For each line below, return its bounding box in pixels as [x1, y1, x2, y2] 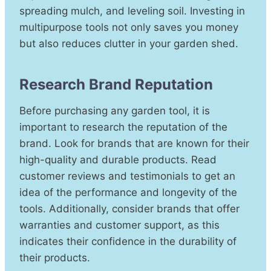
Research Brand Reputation [19, 75, 213, 93]
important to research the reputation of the [19, 120, 227, 133]
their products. [19, 251, 90, 264]
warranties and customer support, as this [19, 218, 220, 231]
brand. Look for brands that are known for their [19, 137, 249, 149]
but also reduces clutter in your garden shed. [19, 37, 238, 50]
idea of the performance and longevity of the [19, 186, 237, 198]
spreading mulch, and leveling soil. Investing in [19, 4, 245, 17]
